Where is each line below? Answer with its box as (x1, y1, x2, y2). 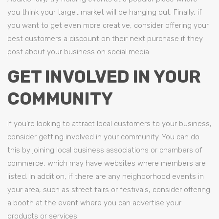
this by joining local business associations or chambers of (7, 146, 202, 154)
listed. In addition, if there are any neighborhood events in (7, 172, 204, 181)
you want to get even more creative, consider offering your (7, 21, 209, 30)
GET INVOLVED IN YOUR (7, 66, 201, 87)
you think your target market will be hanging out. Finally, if (7, 8, 202, 17)
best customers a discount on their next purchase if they (7, 34, 203, 43)
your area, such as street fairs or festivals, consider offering (7, 185, 210, 194)
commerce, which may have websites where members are (7, 159, 206, 168)
